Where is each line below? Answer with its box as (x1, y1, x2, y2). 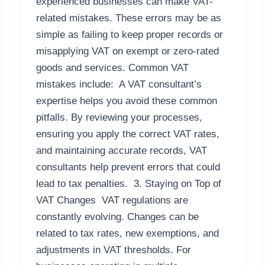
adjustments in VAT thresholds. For (35, 244, 191, 256)
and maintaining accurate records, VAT (35, 145, 207, 157)
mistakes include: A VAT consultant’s (35, 79, 202, 91)
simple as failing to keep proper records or (35, 29, 223, 41)
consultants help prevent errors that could (35, 161, 220, 173)
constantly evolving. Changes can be (35, 211, 199, 223)
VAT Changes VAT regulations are (35, 195, 188, 206)
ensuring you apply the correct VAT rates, (35, 128, 219, 140)
